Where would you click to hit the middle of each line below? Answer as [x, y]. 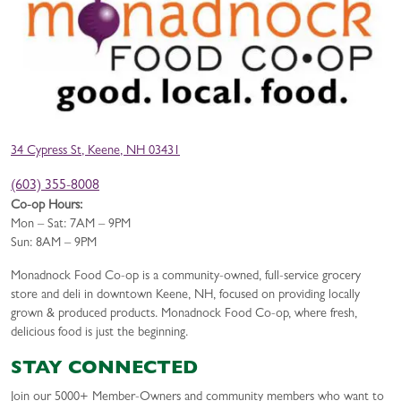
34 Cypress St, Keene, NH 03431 [95, 151]
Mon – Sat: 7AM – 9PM [71, 225]
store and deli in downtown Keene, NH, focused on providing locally [185, 295]
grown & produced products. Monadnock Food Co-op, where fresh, [184, 314]
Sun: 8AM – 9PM [54, 243]
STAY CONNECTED [104, 371]
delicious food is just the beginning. [99, 333]
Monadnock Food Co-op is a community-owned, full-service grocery [186, 277]
